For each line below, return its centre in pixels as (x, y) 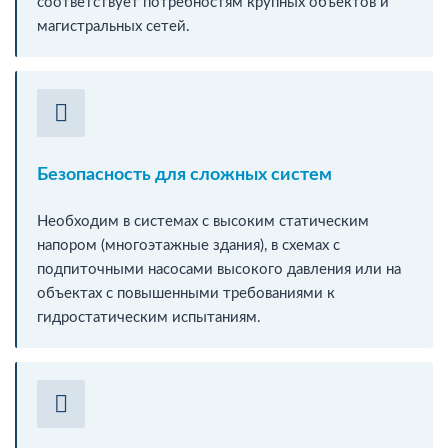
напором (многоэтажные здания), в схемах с (188, 245)
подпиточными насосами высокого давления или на (219, 269)
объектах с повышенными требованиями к (186, 293)
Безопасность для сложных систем (184, 174)
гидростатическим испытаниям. (149, 317)
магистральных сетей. (113, 26)
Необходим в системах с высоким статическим (203, 221)
